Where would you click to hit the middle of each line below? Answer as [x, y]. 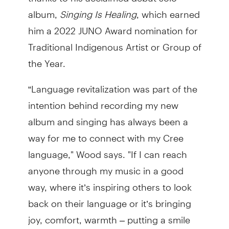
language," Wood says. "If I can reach [107, 150]
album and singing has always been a [108, 117]
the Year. [47, 59]
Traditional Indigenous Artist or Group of [114, 42]
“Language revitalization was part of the [112, 84]
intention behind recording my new [103, 101]
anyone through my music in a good [106, 166]
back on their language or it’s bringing [109, 199]
